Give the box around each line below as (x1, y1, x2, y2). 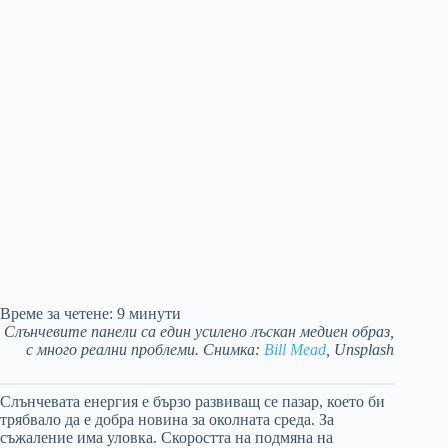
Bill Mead (264, 341, 327, 359)
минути (129, 305, 181, 323)
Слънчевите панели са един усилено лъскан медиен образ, (4, 323, 395, 341)
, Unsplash (326, 341, 395, 359)
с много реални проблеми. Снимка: (26, 341, 265, 359)
